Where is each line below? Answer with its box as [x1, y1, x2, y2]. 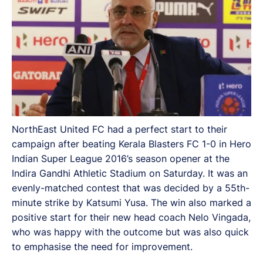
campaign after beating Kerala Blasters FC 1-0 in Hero [12, 137, 251, 150]
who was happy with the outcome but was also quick [12, 225, 249, 238]
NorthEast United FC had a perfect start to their [12, 123, 227, 135]
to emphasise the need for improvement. [12, 240, 193, 252]
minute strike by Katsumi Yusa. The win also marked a [12, 196, 251, 208]
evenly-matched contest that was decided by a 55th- [12, 181, 249, 194]
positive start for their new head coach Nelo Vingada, [12, 211, 251, 223]
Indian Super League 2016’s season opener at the [12, 152, 230, 164]
